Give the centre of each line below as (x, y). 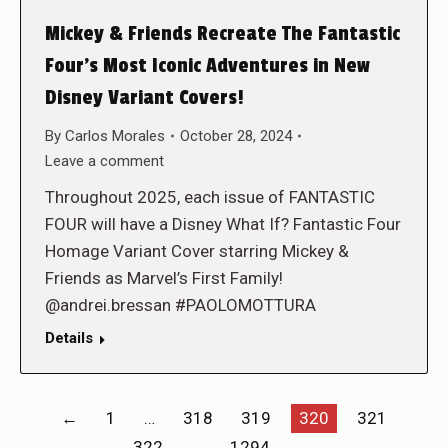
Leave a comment (104, 160)
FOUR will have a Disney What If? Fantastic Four (223, 223)
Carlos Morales (115, 135)
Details (69, 337)
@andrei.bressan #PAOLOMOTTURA (180, 304)
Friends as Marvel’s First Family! (164, 277)
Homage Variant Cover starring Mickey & (197, 250)
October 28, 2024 (236, 135)
